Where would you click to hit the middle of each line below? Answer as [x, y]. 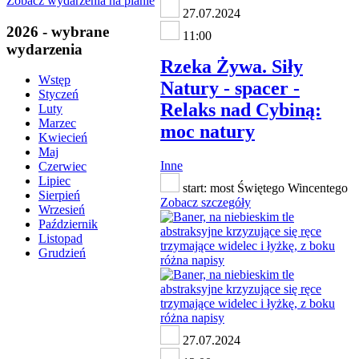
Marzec [57, 123]
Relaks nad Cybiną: [241, 110]
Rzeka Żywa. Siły [232, 67]
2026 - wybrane [58, 31]
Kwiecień [63, 138]
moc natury [208, 132]
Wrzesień [62, 210]
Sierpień [59, 196]
